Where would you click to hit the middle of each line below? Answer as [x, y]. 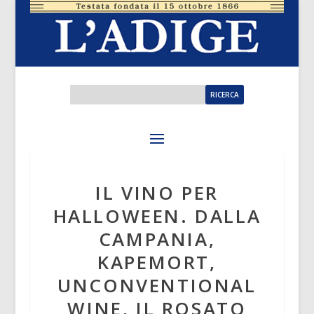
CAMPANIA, [157, 239]
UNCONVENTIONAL [157, 286]
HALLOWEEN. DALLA [157, 216]
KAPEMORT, [157, 262]
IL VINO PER [157, 193]
